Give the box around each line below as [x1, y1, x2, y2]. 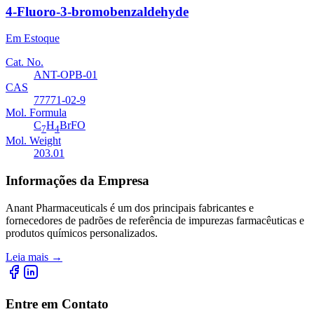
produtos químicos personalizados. [6, 226, 158, 239]
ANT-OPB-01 [34, 69, 97, 81]
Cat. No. [6, 56, 43, 69]
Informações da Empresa [6, 173, 149, 189]
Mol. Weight [6, 135, 61, 147]
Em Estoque [6, 32, 60, 45]
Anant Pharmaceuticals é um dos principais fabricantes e [6, 201, 254, 214]
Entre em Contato [6, 296, 109, 311]
